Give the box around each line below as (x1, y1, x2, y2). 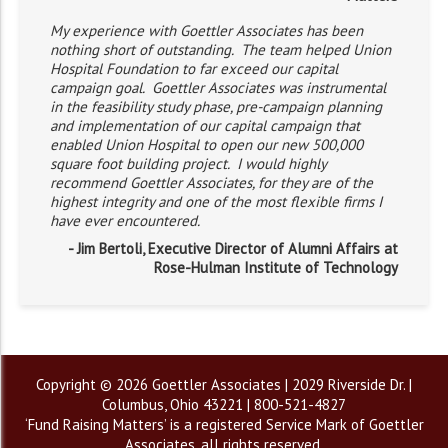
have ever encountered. (50, 211, 200, 230)
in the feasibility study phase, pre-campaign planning (50, 97, 382, 116)
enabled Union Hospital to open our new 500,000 (50, 135, 363, 154)
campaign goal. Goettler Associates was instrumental (50, 78, 386, 97)
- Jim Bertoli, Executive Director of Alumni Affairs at (68, 239, 398, 258)
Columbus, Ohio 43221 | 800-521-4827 (102, 395, 346, 414)
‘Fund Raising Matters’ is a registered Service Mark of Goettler (24, 415, 424, 434)
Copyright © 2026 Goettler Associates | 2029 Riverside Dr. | (36, 375, 412, 394)
